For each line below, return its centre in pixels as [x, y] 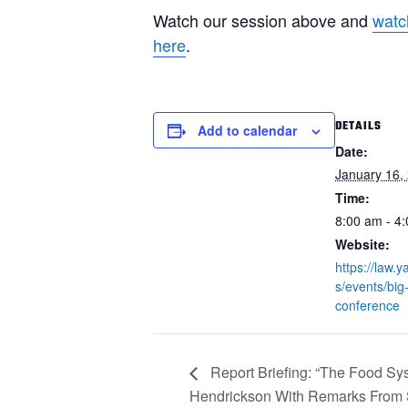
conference [367, 305]
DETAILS [358, 127]
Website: [362, 244]
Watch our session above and [263, 20]
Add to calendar [247, 130]
